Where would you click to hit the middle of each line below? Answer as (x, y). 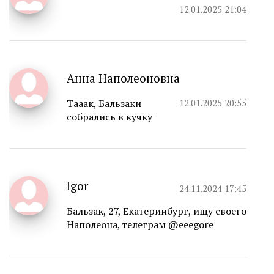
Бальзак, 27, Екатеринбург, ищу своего (157, 211)
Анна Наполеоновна (123, 78)
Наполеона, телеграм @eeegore (140, 225)
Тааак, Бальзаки (104, 104)
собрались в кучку (109, 117)
